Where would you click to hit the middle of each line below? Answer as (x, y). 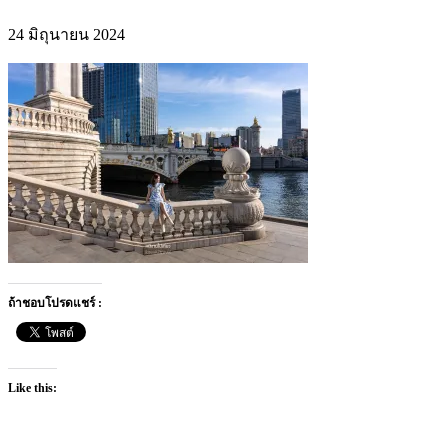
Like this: (32, 387)
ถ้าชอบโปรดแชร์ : (55, 302)
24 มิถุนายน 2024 (66, 34)
